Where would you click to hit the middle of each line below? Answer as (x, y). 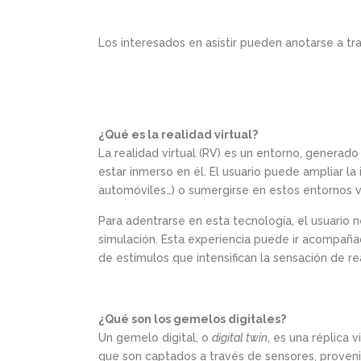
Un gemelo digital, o (155, 338)
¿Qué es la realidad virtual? (178, 135)
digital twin (240, 338)
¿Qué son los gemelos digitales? (192, 320)
